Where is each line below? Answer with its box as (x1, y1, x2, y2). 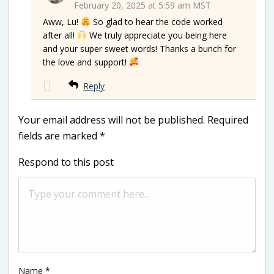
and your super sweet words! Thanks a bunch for (43, 42, 236, 54)
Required (207, 113, 248, 127)
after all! (43, 29, 77, 41)
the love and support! (43, 56, 129, 68)
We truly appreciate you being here (86, 29, 227, 41)
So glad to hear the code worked (90, 15, 223, 28)
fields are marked (18, 128, 100, 143)
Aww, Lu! (43, 15, 81, 28)
